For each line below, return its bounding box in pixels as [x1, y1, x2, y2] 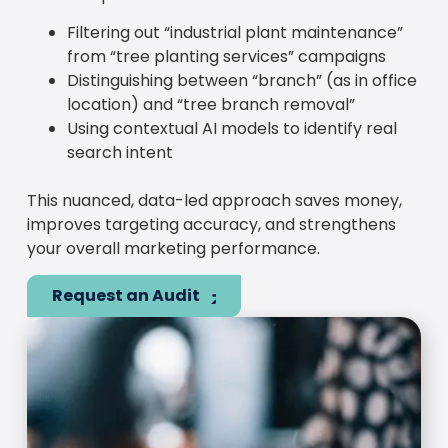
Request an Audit [51, 284, 200, 308]
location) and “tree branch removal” [66, 92, 355, 116]
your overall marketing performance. [26, 236, 320, 260]
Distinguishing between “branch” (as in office [66, 68, 417, 92]
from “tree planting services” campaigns [66, 44, 386, 68]
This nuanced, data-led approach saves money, [26, 188, 402, 212]
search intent [66, 140, 173, 164]
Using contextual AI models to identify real [66, 116, 397, 140]
